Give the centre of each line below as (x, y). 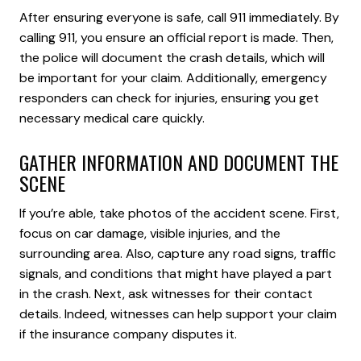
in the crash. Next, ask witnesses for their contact (166, 293)
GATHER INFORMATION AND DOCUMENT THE (179, 162)
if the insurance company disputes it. (128, 334)
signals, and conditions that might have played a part (176, 273)
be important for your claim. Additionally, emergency (173, 78)
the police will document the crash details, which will (172, 58)
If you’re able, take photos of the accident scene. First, (179, 213)
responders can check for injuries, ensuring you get (169, 98)
